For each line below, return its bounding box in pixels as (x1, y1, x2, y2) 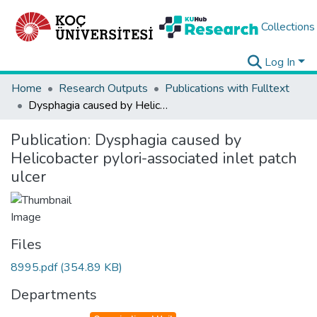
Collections (260, 19, 315, 35)
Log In (265, 54, 296, 70)
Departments (11, 285, 97, 304)
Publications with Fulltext (165, 81, 289, 96)
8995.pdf (11, 260, 60, 275)
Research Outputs (59, 81, 148, 96)
